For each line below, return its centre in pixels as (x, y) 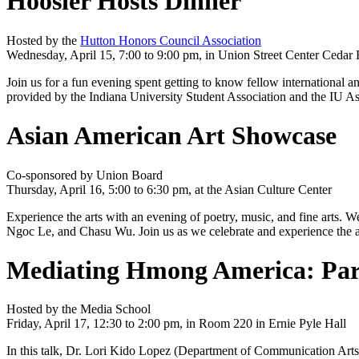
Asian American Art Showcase (171, 136)
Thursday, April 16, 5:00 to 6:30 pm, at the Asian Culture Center (169, 189)
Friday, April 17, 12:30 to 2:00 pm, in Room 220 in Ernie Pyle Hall (176, 324)
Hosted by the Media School (79, 309)
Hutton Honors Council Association (171, 40)
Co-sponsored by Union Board (85, 175)
